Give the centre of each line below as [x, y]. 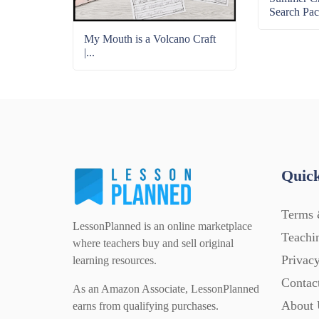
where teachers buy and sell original [153, 244]
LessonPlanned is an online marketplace [162, 226]
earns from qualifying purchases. [146, 306]
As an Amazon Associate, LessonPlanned [166, 289]
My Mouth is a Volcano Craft [150, 39]
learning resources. [115, 261]
